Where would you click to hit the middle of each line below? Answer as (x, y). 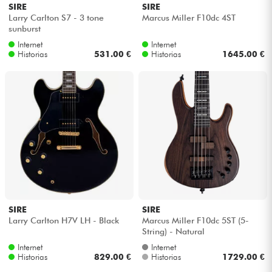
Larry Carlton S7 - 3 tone (56, 18)
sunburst (24, 29)
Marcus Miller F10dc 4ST (189, 18)
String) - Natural (173, 232)
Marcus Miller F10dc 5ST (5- (195, 221)
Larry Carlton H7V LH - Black (63, 221)
